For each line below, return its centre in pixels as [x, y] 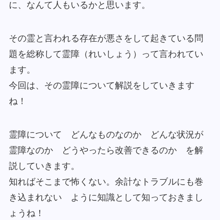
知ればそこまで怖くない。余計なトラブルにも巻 [106, 182]
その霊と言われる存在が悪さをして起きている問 [106, 39]
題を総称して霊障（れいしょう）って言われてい [106, 54]
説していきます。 [44, 166]
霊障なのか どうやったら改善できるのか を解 [106, 151]
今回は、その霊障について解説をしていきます [101, 86]
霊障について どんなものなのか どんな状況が [106, 135]
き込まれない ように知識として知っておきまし [106, 198]
